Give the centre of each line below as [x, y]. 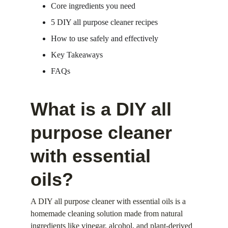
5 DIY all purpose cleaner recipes [104, 22]
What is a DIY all [104, 109]
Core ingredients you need [93, 6]
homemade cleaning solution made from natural [108, 213]
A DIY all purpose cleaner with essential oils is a [109, 201]
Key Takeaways [77, 55]
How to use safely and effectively [105, 38]
